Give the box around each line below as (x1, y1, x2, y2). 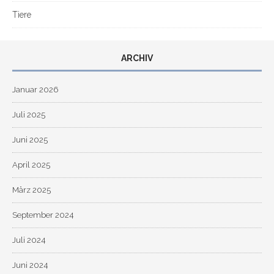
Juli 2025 (12, 109, 45, 119)
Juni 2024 (12, 260, 48, 270)
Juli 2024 (12, 235, 45, 245)
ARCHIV (121, 53, 153, 63)
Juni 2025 (12, 135, 48, 144)
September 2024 (12, 210, 73, 220)
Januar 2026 (12, 84, 58, 94)
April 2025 (12, 160, 50, 169)
